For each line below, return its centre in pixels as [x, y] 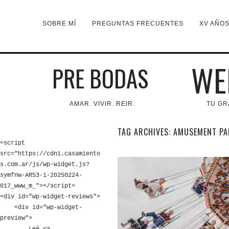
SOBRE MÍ [60, 24]
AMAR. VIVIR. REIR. [102, 104]
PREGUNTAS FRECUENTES [138, 24]
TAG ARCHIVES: [145, 132]
